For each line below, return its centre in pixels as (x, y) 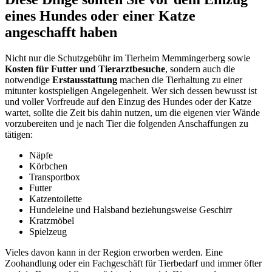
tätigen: (19, 135)
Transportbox (55, 177)
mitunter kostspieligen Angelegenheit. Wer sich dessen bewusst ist (131, 91)
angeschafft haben (61, 32)
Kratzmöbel (52, 221)
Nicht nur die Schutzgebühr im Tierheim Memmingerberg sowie (127, 58)
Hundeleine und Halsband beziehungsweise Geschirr (131, 210)
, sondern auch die (200, 69)
